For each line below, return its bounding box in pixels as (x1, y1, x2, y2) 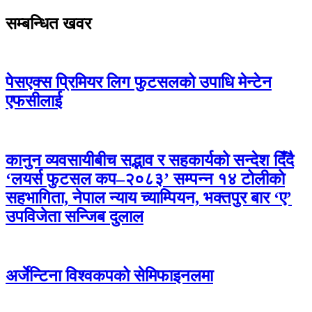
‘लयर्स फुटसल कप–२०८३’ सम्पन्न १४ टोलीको (6, 170, 285, 189)
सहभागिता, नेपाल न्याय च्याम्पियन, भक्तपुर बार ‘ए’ (6, 189, 292, 208)
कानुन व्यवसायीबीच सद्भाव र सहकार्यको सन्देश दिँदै (6, 151, 294, 170)
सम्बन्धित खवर (6, 14, 91, 33)
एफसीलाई (6, 92, 62, 111)
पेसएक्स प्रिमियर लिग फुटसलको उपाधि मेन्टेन (6, 73, 272, 92)
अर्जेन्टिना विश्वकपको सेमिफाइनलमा (6, 267, 213, 286)
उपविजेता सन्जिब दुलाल (6, 208, 143, 226)
